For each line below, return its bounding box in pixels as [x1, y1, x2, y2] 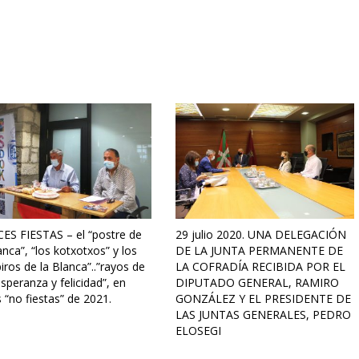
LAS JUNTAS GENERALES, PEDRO [175, 307, 351, 323]
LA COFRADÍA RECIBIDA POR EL [175, 259, 345, 275]
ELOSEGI [175, 323, 221, 339]
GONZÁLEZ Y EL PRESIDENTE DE [175, 291, 351, 307]
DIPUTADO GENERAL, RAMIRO [175, 275, 339, 291]
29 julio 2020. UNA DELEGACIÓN [175, 227, 346, 243]
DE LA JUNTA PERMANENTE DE [175, 243, 343, 259]
